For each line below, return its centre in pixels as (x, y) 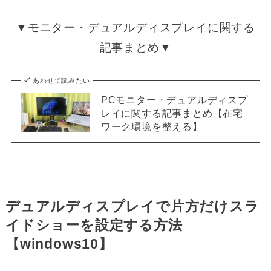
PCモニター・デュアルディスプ (174, 100)
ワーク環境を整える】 (152, 126)
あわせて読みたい (61, 80)
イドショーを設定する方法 (94, 225)
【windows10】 (59, 244)
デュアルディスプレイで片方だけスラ (132, 206)
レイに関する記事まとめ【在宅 (172, 113)
